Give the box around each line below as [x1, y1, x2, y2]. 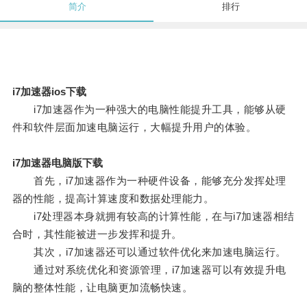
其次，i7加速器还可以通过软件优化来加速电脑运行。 [12, 246, 286, 258]
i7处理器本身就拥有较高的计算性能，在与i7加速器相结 [12, 210, 295, 223]
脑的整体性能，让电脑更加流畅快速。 [12, 282, 193, 294]
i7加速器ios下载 [12, 86, 86, 98]
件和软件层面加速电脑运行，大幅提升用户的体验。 [12, 121, 257, 134]
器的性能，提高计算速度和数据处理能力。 [12, 193, 214, 205]
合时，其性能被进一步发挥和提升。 [12, 228, 182, 241]
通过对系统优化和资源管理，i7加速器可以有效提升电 [12, 264, 286, 276]
